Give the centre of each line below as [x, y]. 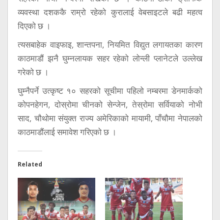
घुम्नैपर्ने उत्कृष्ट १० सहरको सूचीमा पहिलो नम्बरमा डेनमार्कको [110, 91]
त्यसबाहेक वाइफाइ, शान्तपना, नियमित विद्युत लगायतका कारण [110, 45]
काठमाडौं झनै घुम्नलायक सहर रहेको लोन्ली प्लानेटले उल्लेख [110, 58]
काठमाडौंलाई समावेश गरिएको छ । [67, 132]
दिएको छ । [34, 26]
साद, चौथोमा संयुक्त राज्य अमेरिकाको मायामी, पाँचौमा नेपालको [110, 118]
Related [30, 165]
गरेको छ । [33, 72]
